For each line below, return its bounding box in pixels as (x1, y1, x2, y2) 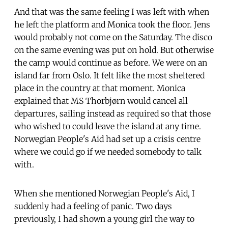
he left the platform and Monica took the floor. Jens (14, 19, 210, 30)
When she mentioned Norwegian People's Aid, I (14, 188, 195, 198)
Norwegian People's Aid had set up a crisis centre (14, 133, 201, 144)
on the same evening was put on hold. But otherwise (14, 44, 214, 55)
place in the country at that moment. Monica (14, 82, 185, 93)
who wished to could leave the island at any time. (14, 121, 201, 131)
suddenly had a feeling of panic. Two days (14, 201, 172, 211)
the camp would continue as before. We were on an (14, 57, 207, 68)
